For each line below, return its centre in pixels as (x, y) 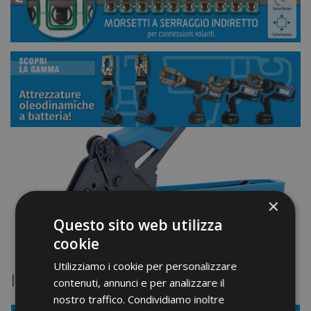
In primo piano (62, 281)
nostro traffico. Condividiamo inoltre (139, 299)
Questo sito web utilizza (138, 225)
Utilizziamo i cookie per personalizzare (145, 266)
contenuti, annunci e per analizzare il (139, 283)
